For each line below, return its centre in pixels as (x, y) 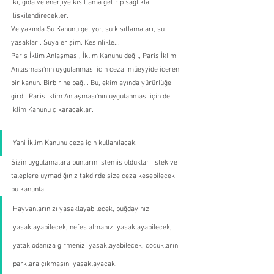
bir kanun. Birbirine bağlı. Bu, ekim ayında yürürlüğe (92, 83)
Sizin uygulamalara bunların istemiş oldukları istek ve (95, 162)
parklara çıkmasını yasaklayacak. (65, 264)
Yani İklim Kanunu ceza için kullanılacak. (75, 143)
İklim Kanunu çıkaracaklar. (52, 110)
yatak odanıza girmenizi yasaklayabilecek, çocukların (96, 246)
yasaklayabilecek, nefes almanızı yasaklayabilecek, (93, 227)
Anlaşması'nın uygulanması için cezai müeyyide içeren (96, 69)
